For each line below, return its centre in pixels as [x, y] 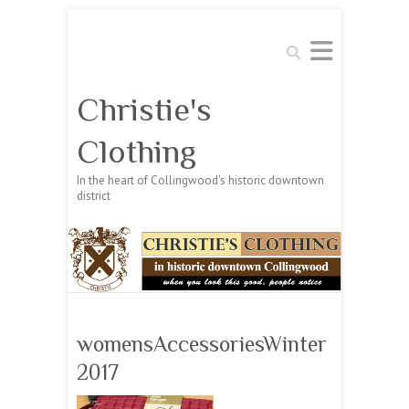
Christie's [144, 110]
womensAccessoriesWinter [202, 344]
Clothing [136, 152]
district [94, 196]
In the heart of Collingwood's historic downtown [200, 180]
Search [299, 47]
